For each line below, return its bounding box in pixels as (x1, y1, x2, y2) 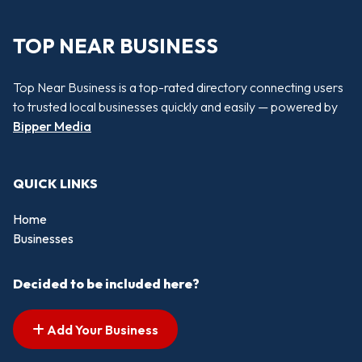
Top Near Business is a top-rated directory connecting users (13, 79, 343, 96)
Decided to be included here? (13, 275, 200, 292)
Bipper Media (13, 118, 91, 135)
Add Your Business (44, 321, 158, 338)
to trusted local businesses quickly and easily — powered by (13, 99, 338, 116)
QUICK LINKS (13, 175, 98, 192)
